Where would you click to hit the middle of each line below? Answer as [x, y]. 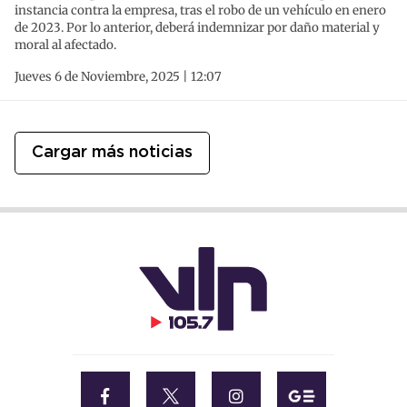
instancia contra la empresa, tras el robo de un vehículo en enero [200, 11]
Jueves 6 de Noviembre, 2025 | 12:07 [118, 77]
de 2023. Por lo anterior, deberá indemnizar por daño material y [197, 28]
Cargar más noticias [112, 153]
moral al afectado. [65, 45]
